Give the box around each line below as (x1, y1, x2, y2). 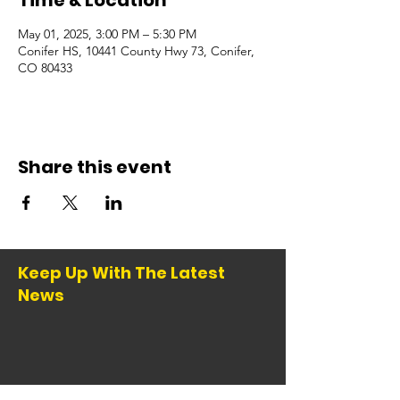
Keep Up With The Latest (18, 262, 225, 284)
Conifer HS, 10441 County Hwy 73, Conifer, (18, 43, 254, 59)
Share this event (18, 154, 171, 179)
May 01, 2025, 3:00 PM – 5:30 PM (18, 26, 196, 42)
